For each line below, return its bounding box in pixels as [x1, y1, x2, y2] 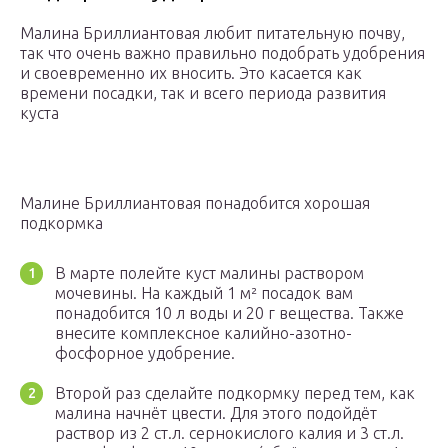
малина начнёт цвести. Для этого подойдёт [55, 404, 377, 423]
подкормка [20, 214, 103, 233]
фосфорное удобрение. [55, 344, 235, 363]
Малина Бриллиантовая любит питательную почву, [20, 24, 405, 43]
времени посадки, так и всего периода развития [20, 84, 386, 103]
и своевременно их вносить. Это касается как [20, 64, 362, 83]
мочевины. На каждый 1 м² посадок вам [55, 284, 353, 303]
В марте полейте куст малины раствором [55, 264, 364, 283]
